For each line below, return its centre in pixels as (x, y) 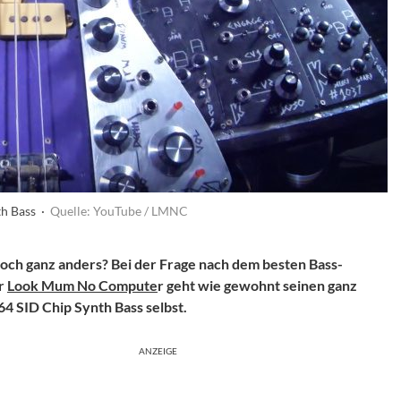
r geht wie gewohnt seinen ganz (257, 285)
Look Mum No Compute (82, 285)
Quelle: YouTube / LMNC (119, 211)
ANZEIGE (158, 351)
